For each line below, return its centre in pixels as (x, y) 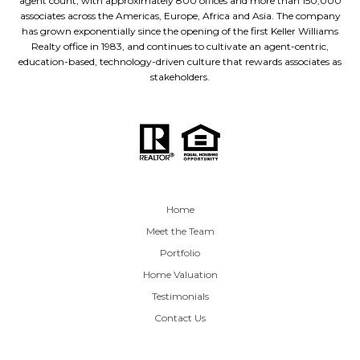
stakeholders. (180, 76)
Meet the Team (180, 231)
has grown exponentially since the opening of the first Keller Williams (180, 31)
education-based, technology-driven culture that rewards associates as (180, 61)
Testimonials (180, 297)
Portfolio (180, 253)
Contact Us (180, 318)
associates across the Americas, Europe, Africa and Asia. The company (180, 15)
